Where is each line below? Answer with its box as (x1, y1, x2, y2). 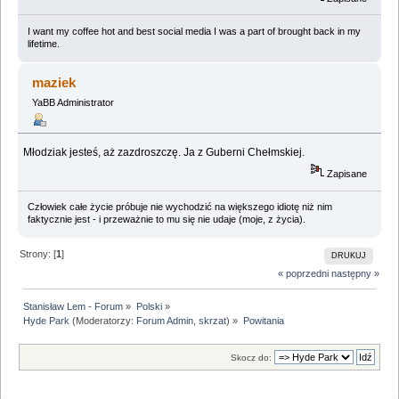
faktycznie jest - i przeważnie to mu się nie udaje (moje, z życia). (27, 214, 305, 225)
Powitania (242, 315, 284, 327)
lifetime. (27, 37, 60, 49)
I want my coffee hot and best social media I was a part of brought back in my (27, 25, 361, 37)
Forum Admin (136, 315, 194, 327)
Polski (135, 301, 162, 313)
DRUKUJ (330, 250, 366, 260)
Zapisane (324, 168, 368, 180)
